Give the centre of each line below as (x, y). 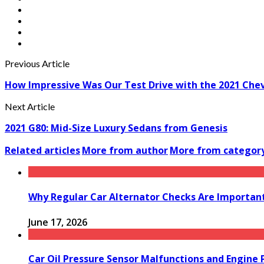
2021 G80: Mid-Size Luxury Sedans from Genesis (116, 128)
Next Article (30, 107)
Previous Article (37, 64)
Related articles (42, 151)
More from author (125, 151)
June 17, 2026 (58, 222)
